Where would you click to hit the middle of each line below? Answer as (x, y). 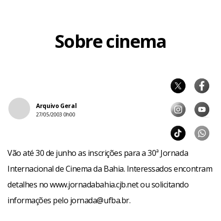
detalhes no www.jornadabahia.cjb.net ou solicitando (98, 184)
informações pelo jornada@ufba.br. (69, 200)
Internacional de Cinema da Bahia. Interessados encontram (110, 169)
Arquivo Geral (56, 106)
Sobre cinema (110, 41)
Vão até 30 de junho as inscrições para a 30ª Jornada (98, 153)
